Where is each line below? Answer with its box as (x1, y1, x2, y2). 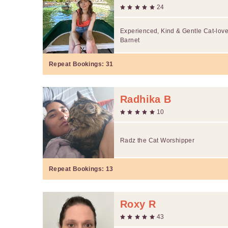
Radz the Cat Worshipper (120, 136, 195, 144)
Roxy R (120, 198, 156, 210)
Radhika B (120, 93, 172, 105)
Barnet (120, 36, 140, 44)
